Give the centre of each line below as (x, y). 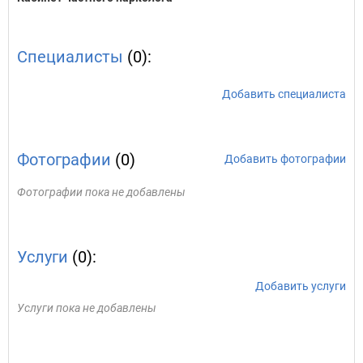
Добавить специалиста (284, 94)
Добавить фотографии (285, 159)
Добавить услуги (301, 286)
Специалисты (70, 57)
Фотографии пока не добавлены (101, 192)
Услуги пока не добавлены (87, 308)
